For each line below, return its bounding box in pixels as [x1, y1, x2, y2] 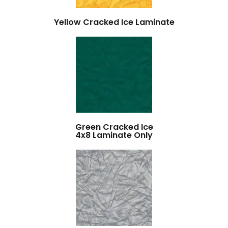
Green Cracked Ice [75, 121, 153, 133]
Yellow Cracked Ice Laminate [53, 16, 175, 28]
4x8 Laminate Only [75, 129, 153, 141]
